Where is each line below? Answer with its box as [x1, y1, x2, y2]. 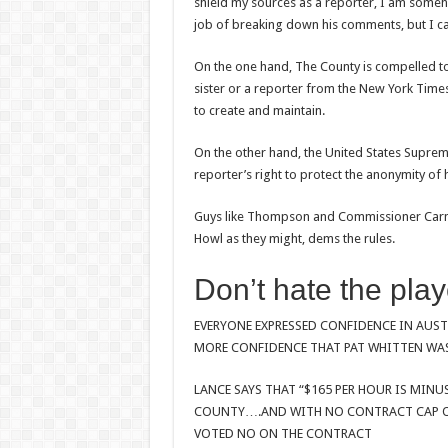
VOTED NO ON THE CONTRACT [193, 425, 372, 441]
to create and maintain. [193, 102, 325, 118]
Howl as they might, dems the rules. [193, 230, 395, 246]
